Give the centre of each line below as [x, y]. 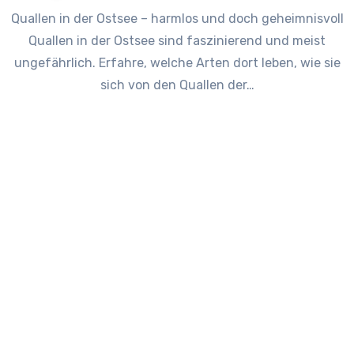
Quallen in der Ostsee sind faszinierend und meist [177, 41]
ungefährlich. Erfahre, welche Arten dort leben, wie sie [177, 63]
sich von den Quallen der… [177, 85]
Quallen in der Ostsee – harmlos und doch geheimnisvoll [15, 19]
